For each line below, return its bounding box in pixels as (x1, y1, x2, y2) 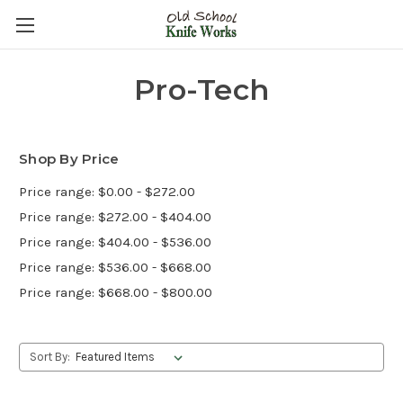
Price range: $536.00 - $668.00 (19, 258, 211, 275)
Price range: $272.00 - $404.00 (19, 208, 211, 225)
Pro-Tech (134, 72, 269, 107)
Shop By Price (19, 150, 120, 167)
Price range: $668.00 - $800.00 (19, 283, 212, 300)
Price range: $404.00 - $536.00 (19, 233, 211, 250)
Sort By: (29, 349, 70, 363)
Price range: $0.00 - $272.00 (19, 183, 195, 200)
